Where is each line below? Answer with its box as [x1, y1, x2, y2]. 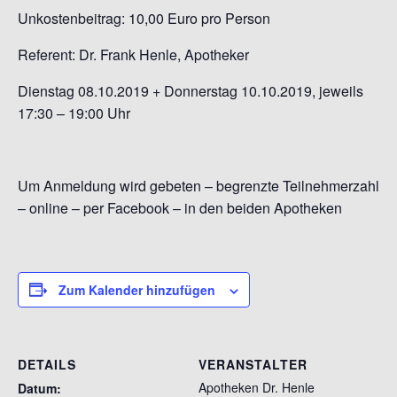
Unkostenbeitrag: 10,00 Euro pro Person [18, 7, 270, 28]
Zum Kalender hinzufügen [58, 280, 215, 299]
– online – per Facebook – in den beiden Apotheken [18, 197, 342, 218]
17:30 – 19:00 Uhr [18, 102, 130, 123]
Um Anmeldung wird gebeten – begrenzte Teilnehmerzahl [18, 175, 379, 196]
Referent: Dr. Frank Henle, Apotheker [18, 43, 249, 65]
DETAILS [18, 354, 76, 373]
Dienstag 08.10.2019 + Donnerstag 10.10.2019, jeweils [18, 80, 363, 101]
